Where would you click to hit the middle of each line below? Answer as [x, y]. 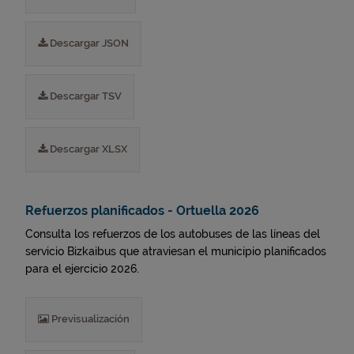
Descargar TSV [85, 96]
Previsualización [89, 319]
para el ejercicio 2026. [82, 269]
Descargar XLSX [87, 149]
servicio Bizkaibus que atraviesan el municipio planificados [176, 251]
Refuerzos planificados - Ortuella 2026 [142, 211]
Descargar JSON [88, 43]
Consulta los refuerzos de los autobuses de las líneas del [173, 234]
